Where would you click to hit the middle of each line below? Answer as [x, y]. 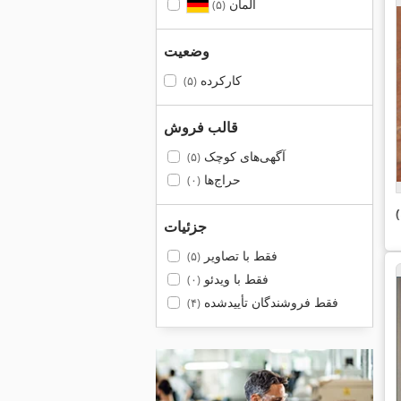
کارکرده [219, 80]
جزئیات [185, 226]
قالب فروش [201, 127]
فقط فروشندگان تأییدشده [269, 302]
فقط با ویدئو [234, 279]
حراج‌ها [220, 179]
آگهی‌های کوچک [243, 156]
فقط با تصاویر [239, 256]
